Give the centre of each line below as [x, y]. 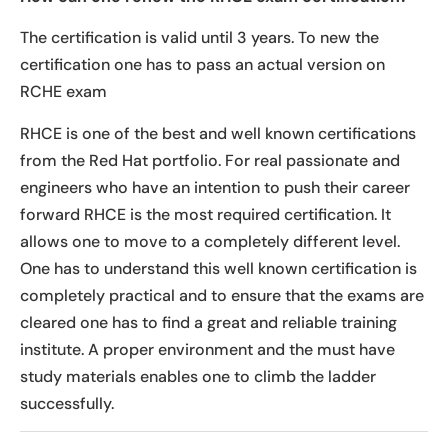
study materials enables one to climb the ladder [198, 376]
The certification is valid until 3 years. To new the [199, 38]
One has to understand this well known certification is [218, 268]
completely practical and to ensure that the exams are [222, 295]
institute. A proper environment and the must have [207, 349]
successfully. [67, 403]
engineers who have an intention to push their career [215, 187]
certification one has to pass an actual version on [202, 65]
